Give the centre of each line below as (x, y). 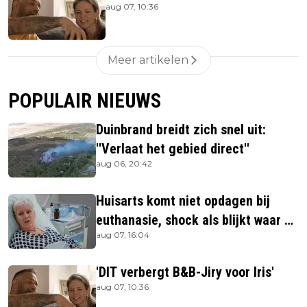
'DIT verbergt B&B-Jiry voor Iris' (185, 272)
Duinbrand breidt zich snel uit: (181, 129)
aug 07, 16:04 (123, 234)
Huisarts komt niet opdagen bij (183, 200)
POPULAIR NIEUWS (85, 100)
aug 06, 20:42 (124, 163)
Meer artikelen (148, 60)
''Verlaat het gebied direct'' (173, 148)
